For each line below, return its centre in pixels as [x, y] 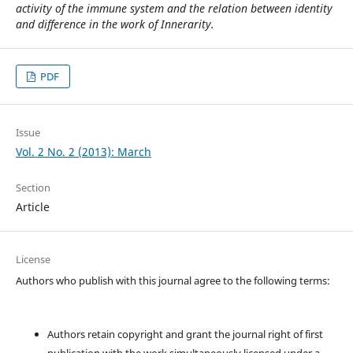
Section [33, 188]
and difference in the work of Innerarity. [115, 24]
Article [32, 207]
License [33, 260]
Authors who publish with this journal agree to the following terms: [173, 281]
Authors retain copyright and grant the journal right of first [185, 334]
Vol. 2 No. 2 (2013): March [83, 152]
